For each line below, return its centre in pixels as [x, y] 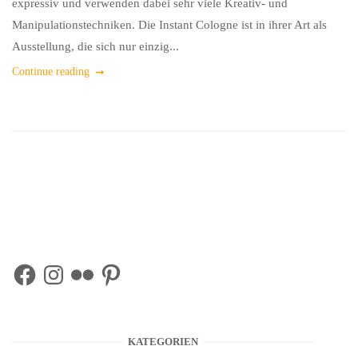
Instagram [65, 267]
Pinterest [119, 267]
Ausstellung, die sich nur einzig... [95, 46]
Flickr [83, 267]
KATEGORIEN [163, 341]
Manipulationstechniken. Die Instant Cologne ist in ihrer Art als [169, 25]
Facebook [36, 267]
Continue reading [51, 72]
